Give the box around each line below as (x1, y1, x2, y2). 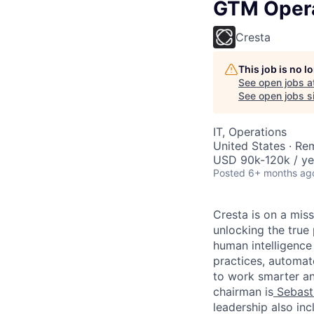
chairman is (213, 285, 273, 299)
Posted (213, 167, 245, 179)
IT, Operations (213, 125, 287, 139)
